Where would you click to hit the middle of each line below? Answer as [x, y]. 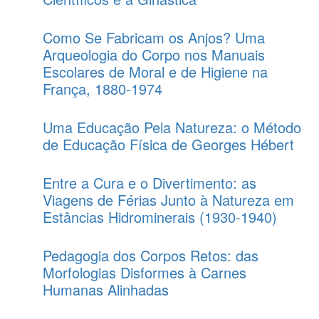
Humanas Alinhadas [106, 289]
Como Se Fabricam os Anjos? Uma [154, 37]
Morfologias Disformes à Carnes [145, 272]
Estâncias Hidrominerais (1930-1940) [160, 217]
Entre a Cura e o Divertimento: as [150, 183]
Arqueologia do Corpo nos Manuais [154, 54]
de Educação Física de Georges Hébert [168, 144]
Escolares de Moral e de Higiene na [155, 72]
